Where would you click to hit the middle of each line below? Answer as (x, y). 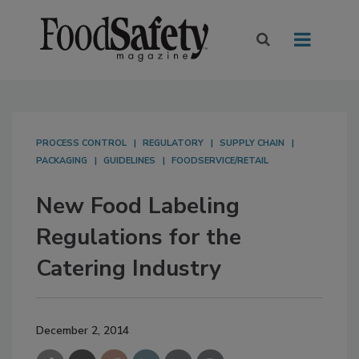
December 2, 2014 (83, 331)
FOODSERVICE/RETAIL (220, 161)
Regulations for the (139, 238)
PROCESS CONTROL (81, 143)
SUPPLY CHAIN (252, 143)
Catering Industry (129, 269)
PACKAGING (62, 161)
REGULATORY (173, 143)
